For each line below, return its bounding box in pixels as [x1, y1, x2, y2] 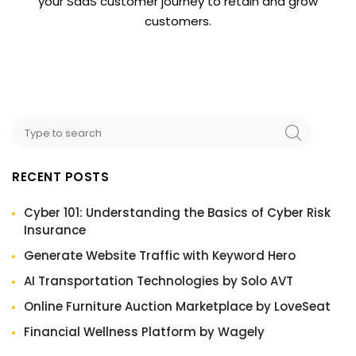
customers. [145, 13, 211, 30]
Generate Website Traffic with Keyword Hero [24, 246, 296, 264]
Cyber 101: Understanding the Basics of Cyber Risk [24, 203, 331, 221]
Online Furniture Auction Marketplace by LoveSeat [24, 297, 331, 315]
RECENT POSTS [12, 168, 109, 186]
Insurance [24, 221, 86, 238]
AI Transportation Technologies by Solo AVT [24, 272, 293, 289]
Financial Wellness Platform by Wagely [24, 323, 265, 340]
